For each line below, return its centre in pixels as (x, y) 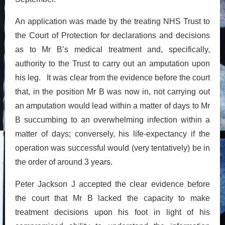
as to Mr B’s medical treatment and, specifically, (113, 49)
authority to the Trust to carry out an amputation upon (113, 63)
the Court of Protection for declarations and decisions (113, 35)
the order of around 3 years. (64, 162)
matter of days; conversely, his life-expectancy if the (113, 134)
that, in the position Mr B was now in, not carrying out (113, 91)
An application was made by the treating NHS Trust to (113, 21)
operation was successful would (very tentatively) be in (113, 148)
